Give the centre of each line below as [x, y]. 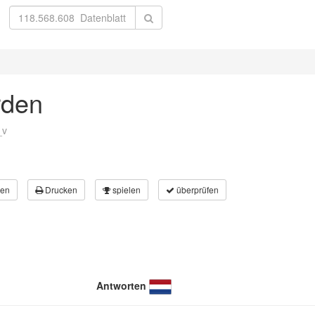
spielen [126, 189]
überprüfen [197, 189]
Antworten [121, 285]
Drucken [60, 189]
